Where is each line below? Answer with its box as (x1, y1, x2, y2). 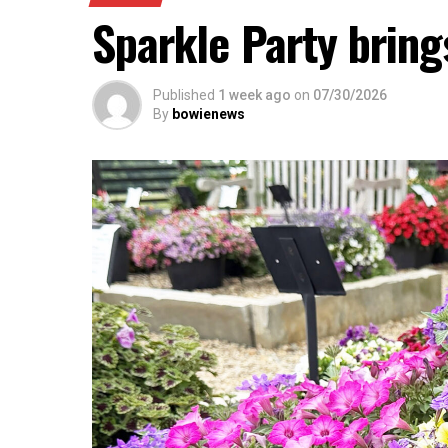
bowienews (172, 106, 245, 122)
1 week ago (218, 87, 291, 103)
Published (153, 87, 215, 103)
